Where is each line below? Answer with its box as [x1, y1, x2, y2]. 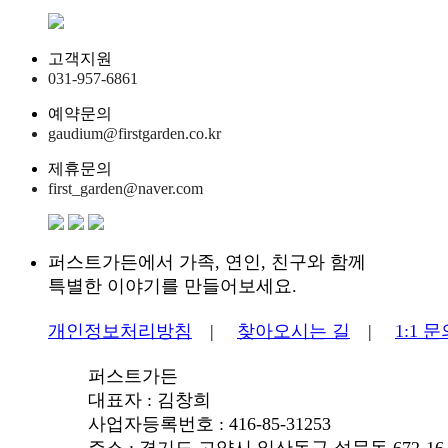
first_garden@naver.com [48, 179, 203, 197]
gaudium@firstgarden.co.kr [48, 124, 221, 142]
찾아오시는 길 [237, 320, 350, 341]
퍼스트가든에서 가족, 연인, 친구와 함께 [48, 251, 366, 272]
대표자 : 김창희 [88, 389, 211, 410]
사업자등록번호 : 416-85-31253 [88, 413, 331, 434]
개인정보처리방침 [48, 320, 192, 341]
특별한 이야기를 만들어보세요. [48, 275, 297, 296]
